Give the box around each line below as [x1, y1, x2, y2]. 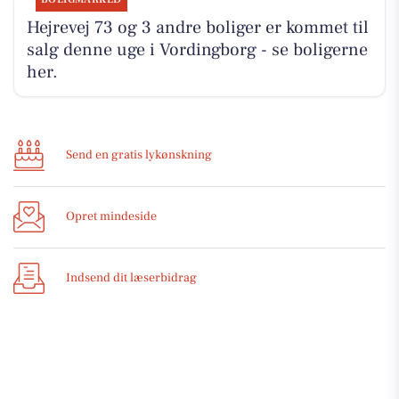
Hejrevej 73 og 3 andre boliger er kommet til [26, 16, 369, 40]
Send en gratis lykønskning [66, 147, 212, 164]
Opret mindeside [66, 208, 157, 225]
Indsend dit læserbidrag [66, 270, 197, 287]
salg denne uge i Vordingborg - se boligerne [26, 38, 368, 62]
